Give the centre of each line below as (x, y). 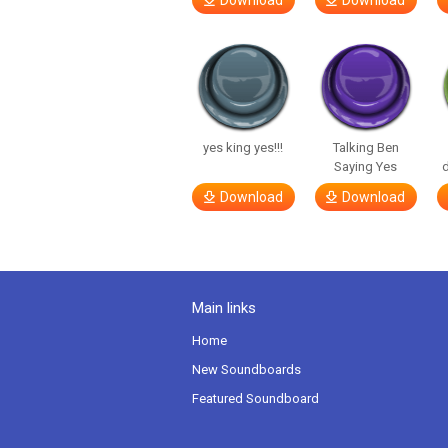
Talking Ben (365, 147)
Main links (224, 308)
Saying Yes (366, 166)
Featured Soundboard (255, 398)
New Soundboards (246, 369)
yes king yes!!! (243, 147)
